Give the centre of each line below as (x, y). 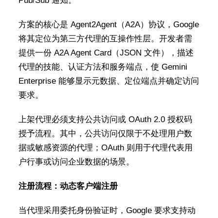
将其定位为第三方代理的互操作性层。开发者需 (105, 39)
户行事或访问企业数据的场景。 (76, 162)
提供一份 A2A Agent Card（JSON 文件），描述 (106, 53)
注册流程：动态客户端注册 (68, 186)
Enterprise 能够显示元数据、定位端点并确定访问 (109, 81)
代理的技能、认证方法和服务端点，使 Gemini (103, 67)
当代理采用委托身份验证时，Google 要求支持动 (107, 210)
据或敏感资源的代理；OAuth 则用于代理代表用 (105, 148)
